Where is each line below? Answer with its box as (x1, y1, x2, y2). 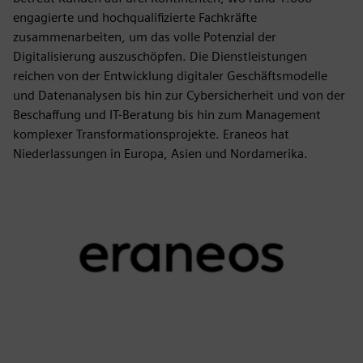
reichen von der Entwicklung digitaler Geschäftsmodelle (13, 68, 327, 83)
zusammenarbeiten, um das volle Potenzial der (13, 29, 276, 45)
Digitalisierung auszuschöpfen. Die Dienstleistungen (13, 49, 307, 64)
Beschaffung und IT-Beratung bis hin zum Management (13, 107, 321, 122)
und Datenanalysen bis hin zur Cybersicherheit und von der (13, 88, 345, 103)
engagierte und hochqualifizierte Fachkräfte (13, 10, 257, 25)
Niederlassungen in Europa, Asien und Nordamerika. (13, 146, 308, 161)
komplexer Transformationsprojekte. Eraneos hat (13, 126, 289, 142)
